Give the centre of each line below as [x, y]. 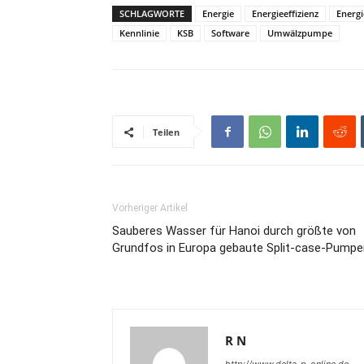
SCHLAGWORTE [152, 13]
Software [230, 33]
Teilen [166, 132]
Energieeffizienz [285, 13]
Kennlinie [139, 33]
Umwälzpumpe [300, 33]
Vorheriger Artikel [150, 208]
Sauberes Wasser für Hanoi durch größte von [234, 231]
